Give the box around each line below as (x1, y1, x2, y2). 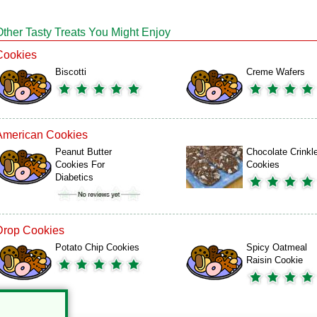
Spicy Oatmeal (246, 242, 307, 253)
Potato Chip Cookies (55, 242, 139, 253)
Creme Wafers (246, 67, 305, 77)
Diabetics (55, 172, 93, 183)
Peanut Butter (55, 146, 112, 157)
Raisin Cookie (246, 255, 303, 265)
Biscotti (55, 67, 86, 77)
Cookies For (55, 159, 105, 170)
